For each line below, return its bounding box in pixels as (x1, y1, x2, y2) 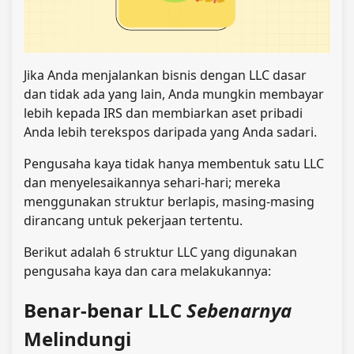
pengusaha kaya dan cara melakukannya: (24, 262, 271, 281)
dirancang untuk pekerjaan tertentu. (24, 212, 243, 230)
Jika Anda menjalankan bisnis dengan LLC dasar (24, 66, 307, 85)
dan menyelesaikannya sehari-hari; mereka (24, 174, 281, 192)
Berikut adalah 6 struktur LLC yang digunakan (24, 243, 297, 262)
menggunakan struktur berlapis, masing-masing (24, 193, 314, 211)
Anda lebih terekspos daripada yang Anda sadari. (24, 123, 317, 141)
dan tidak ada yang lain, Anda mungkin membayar (24, 85, 324, 104)
